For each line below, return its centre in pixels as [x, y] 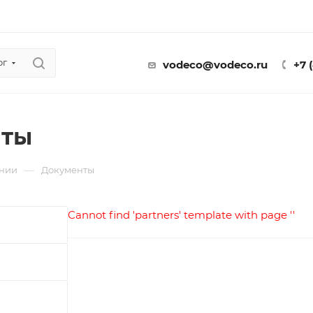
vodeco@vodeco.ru [215, 64]
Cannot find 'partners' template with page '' [181, 215]
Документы [68, 170]
